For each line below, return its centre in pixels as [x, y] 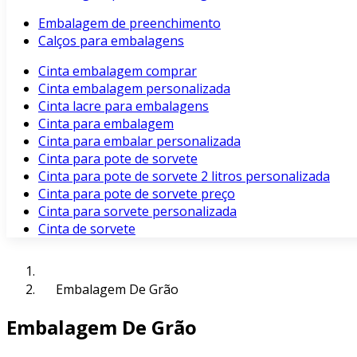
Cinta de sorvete [87, 229]
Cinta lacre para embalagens [124, 106]
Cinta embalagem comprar [118, 71]
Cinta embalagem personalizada [134, 88]
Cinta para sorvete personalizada [137, 211]
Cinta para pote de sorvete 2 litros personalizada [184, 176]
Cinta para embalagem [106, 124]
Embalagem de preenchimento [129, 23]
